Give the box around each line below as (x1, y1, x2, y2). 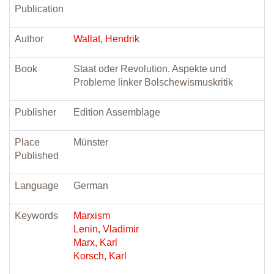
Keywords (15, 210, 58, 221)
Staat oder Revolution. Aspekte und (73, 64, 226, 74)
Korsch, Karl (73, 251, 127, 261)
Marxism (73, 210, 110, 221)
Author (15, 34, 43, 44)
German (73, 180, 108, 191)
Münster (73, 137, 108, 147)
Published (15, 150, 59, 161)
